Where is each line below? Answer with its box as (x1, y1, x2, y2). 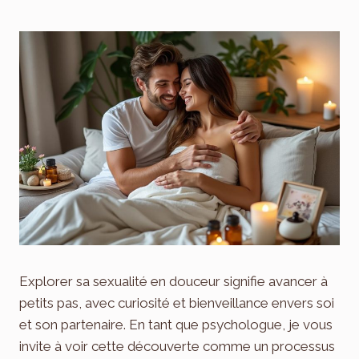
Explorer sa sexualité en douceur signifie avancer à (19, 272, 328, 289)
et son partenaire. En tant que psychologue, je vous (19, 316, 333, 333)
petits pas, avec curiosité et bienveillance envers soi (19, 294, 334, 311)
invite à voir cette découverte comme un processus (19, 337, 335, 354)
